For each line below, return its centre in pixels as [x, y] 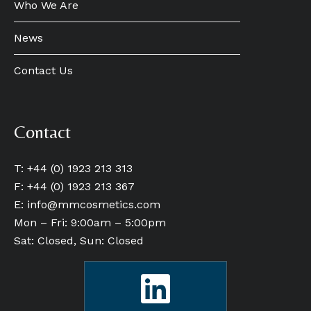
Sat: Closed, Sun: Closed [79, 240]
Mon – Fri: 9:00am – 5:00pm [90, 222]
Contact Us [43, 71]
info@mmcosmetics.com [94, 204]
